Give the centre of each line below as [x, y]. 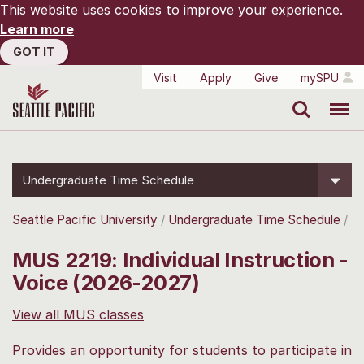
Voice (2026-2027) [106, 282]
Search [298, 97]
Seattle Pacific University [85, 220]
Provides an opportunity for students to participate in [182, 350]
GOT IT [34, 52]
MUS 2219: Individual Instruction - [181, 259]
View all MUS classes [78, 314]
